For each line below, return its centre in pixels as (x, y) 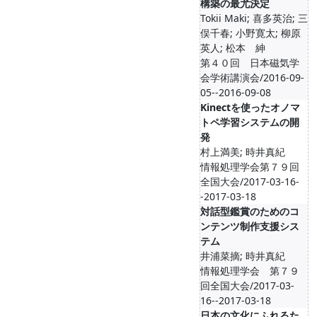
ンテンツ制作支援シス (250, 226)
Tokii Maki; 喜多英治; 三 (254, 18)
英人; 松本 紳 (233, 48)
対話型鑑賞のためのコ (250, 211)
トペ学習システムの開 (250, 122)
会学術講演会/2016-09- (252, 77)
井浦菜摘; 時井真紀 (243, 256)
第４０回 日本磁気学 (250, 63)
